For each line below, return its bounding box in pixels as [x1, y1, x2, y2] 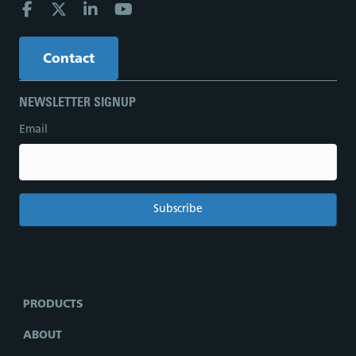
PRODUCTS [23, 299, 83, 311]
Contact [43, 53, 95, 67]
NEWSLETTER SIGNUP [19, 97, 136, 110]
